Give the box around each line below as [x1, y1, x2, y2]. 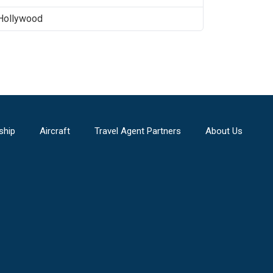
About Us [205, 126, 243, 136]
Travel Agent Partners [94, 126, 181, 136]
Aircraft [39, 126, 70, 136]
